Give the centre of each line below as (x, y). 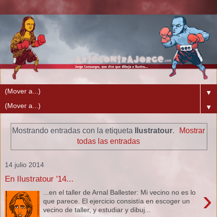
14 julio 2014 (24, 164)
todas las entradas (108, 141)
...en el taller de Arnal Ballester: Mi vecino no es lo (120, 193)
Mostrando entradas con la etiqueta (73, 131)
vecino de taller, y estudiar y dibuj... (97, 210)
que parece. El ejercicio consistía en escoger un (117, 201)
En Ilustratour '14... (39, 178)
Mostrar (192, 131)
